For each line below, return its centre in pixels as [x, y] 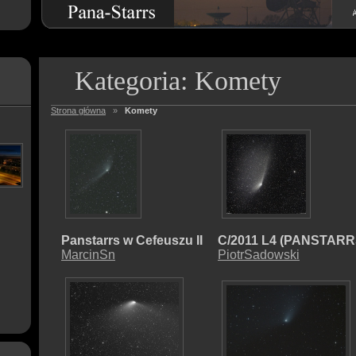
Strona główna [78, 110]
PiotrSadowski [259, 255]
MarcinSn [88, 255]
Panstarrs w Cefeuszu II [132, 240]
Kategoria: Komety [178, 81]
